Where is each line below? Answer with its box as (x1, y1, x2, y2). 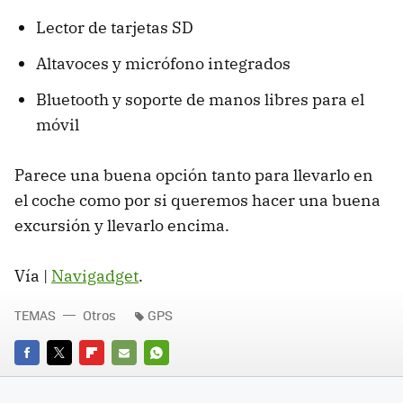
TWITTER (47, 369, 96, 387)
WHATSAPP (144, 369, 209, 387)
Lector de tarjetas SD (36, 17, 193, 38)
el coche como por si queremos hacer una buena (14, 190, 381, 210)
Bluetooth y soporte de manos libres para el (36, 89, 364, 110)
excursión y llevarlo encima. (14, 215, 229, 236)
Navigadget (51, 265, 139, 286)
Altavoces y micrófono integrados (36, 53, 291, 74)
